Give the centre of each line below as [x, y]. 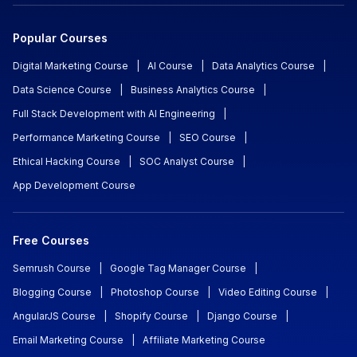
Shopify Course [151, 317]
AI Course [170, 67]
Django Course [242, 317]
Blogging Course [52, 293]
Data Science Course [62, 91]
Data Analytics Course [263, 67]
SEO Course [208, 139]
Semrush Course [52, 269]
